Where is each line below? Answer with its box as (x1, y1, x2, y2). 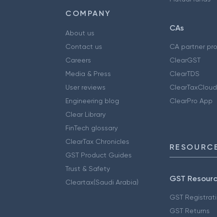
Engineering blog (65, 96, 119, 105)
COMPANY (65, 8, 111, 18)
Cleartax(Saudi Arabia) (65, 178, 139, 186)
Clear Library (65, 110, 106, 118)
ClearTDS (169, 69, 200, 77)
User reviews (65, 83, 106, 91)
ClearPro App (169, 96, 213, 105)
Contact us (65, 42, 102, 50)
